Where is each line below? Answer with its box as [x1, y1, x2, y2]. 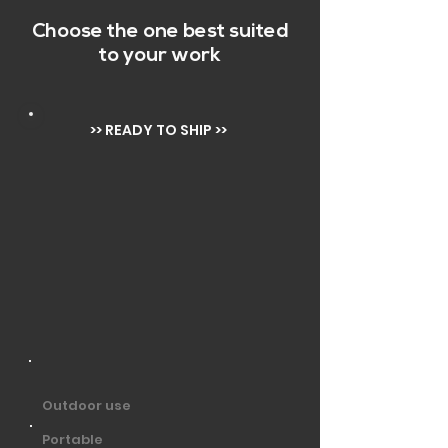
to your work [99, 45, 221, 66]
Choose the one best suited [31, 21, 289, 42]
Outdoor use [42, 395, 131, 415]
